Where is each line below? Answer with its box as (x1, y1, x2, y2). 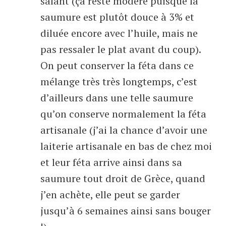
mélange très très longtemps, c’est (40, 75, 197, 88)
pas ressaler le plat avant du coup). (40, 42, 201, 56)
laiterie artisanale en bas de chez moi (40, 139, 212, 153)
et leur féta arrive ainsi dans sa (40, 155, 182, 169)
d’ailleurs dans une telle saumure (40, 91, 193, 104)
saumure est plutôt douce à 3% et (40, 10, 194, 24)
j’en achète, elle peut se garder (40, 188, 180, 201)
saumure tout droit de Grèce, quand (40, 172, 205, 185)
